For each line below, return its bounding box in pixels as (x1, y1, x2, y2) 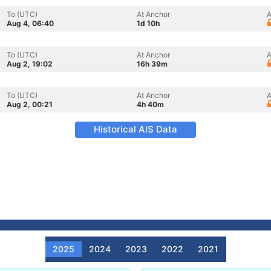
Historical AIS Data (94, 123, 177, 135)
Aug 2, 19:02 (7, 59, 53, 68)
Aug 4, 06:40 (7, 19, 54, 28)
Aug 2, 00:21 (7, 100, 53, 109)
